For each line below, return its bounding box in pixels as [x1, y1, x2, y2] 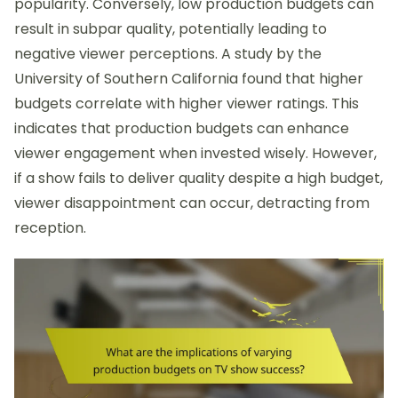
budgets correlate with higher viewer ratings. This [14, 93, 359, 115]
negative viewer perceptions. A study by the [14, 44, 322, 65]
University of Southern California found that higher [14, 68, 363, 90]
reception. [14, 218, 86, 239]
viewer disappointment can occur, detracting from [14, 193, 370, 214]
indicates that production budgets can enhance [14, 118, 349, 139]
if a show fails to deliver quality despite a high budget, [14, 168, 383, 189]
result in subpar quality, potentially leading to [14, 19, 327, 40]
